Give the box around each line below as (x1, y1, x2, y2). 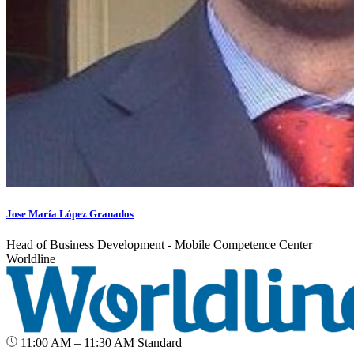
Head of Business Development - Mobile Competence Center (6, 238, 312, 252)
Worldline (6, 252, 55, 266)
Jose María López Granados (6, 208, 134, 220)
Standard (137, 336, 182, 350)
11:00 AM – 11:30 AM (17, 336, 137, 350)
